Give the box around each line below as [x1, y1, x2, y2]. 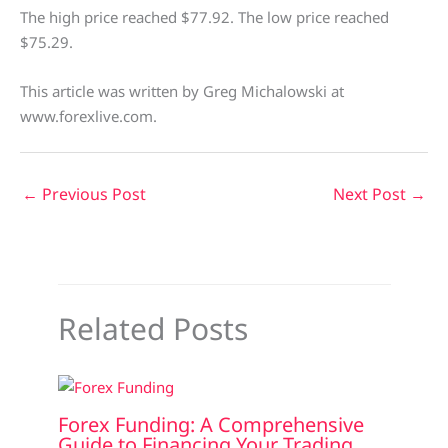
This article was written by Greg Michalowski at [20, 81, 344, 102]
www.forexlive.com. [20, 106, 157, 127]
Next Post [333, 183, 410, 206]
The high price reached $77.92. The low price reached [20, 7, 389, 28]
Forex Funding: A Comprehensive [57, 410, 364, 438]
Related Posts [57, 308, 248, 350]
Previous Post [38, 183, 146, 206]
